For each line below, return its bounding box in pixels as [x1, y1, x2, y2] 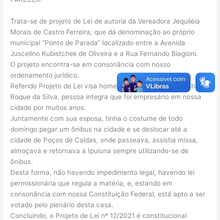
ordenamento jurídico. [10, 71, 80, 80]
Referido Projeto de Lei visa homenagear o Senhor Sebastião [10, 82, 203, 90]
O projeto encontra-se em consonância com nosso [10, 60, 171, 69]
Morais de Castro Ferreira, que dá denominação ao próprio [10, 28, 195, 36]
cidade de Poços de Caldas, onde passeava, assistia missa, [10, 136, 198, 144]
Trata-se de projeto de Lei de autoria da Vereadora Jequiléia [10, 17, 200, 26]
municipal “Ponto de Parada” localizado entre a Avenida [10, 39, 186, 47]
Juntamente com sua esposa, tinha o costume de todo [10, 114, 183, 123]
